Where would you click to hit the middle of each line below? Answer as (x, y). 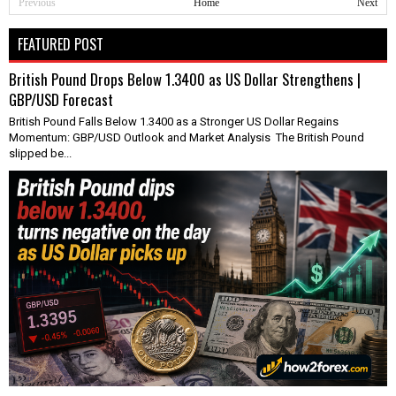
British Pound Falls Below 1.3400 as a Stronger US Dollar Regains (174, 121)
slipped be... (40, 153)
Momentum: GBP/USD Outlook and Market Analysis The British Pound (187, 137)
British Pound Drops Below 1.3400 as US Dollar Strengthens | (185, 79)
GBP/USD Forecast (61, 99)
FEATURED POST (61, 44)
